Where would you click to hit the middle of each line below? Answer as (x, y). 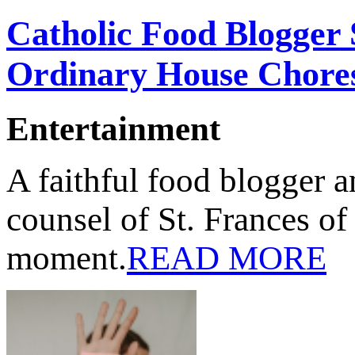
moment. (67, 258)
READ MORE (227, 258)
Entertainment (113, 129)
